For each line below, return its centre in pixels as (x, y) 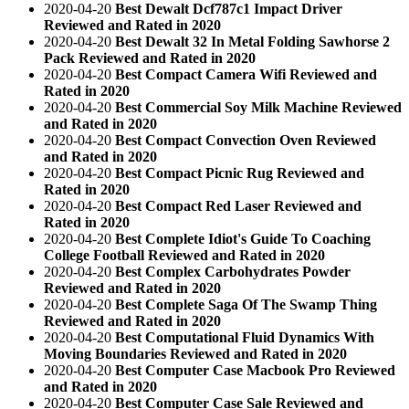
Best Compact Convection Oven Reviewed (246, 140)
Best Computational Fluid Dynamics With (245, 337)
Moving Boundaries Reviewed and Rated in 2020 (195, 353)
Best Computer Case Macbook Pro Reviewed (255, 370)
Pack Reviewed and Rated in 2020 (150, 58)
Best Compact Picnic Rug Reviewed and (240, 173)
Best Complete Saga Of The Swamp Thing (246, 304)
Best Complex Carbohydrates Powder (233, 271)
